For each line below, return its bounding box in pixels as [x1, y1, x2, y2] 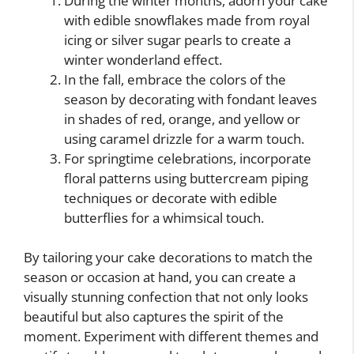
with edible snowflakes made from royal [64, 10, 310, 29]
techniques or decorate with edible [64, 188, 277, 207]
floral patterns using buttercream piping [64, 168, 308, 187]
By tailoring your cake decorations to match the [24, 248, 313, 267]
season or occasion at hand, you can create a [24, 268, 296, 287]
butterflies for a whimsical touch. [64, 208, 264, 227]
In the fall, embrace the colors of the [64, 70, 286, 88]
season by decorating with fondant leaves [64, 89, 317, 108]
